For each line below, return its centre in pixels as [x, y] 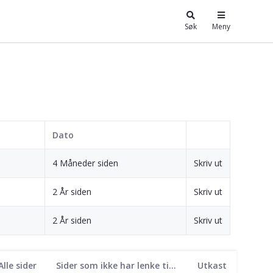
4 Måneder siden [85, 163]
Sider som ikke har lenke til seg [172, 265]
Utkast [212, 265]
